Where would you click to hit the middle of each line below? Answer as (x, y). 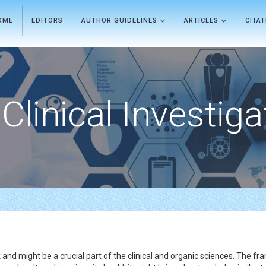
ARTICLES (202, 20)
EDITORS (47, 20)
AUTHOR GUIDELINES (121, 20)
